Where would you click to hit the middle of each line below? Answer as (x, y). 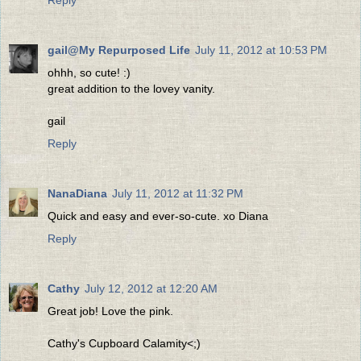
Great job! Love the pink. (110, 311)
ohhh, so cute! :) (89, 72)
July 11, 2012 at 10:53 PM (261, 50)
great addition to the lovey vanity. (131, 88)
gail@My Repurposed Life (119, 50)
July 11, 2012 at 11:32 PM (178, 193)
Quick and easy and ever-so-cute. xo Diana (158, 216)
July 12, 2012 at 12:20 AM (151, 288)
